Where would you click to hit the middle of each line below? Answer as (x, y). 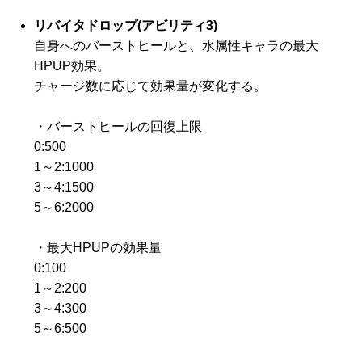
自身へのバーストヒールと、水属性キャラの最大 (176, 46)
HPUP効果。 (72, 66)
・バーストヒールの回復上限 (118, 126)
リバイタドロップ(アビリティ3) (126, 25)
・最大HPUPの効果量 (98, 248)
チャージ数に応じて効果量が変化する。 (150, 86)
